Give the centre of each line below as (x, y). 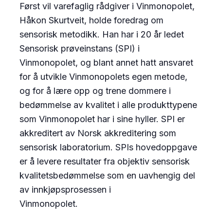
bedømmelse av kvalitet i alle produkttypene (108, 105)
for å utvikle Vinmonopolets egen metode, (103, 76)
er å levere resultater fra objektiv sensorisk (105, 161)
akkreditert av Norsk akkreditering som (98, 133)
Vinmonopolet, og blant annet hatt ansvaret (106, 62)
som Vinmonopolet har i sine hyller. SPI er (102, 119)
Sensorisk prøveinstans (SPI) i (80, 48)
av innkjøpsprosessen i (65, 189)
